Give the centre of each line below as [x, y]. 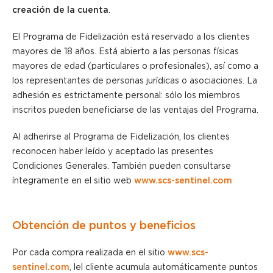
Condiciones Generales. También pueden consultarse [122, 166]
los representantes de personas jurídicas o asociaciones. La [135, 81]
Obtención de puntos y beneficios [104, 225]
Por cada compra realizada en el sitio [90, 253]
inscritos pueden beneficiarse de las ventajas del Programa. [135, 110]
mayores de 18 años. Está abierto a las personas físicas [126, 51]
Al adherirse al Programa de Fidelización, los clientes [121, 137]
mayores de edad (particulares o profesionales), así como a [135, 66]
